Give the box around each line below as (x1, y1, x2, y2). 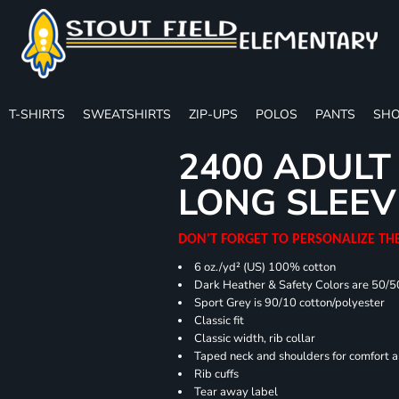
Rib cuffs (194, 365, 240, 382)
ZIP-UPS (189, 105, 238, 123)
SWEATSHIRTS (83, 105, 171, 123)
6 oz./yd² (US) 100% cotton (194, 258, 337, 275)
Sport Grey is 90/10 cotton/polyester (194, 294, 386, 311)
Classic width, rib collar (194, 330, 316, 346)
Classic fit (194, 312, 245, 329)
